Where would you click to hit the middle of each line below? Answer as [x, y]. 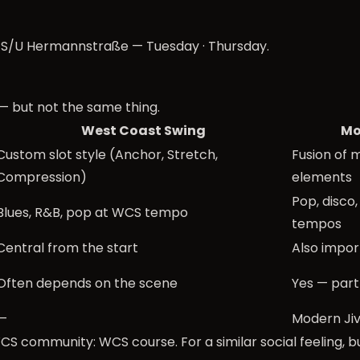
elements [322, 177]
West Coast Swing [143, 131]
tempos [317, 224]
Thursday [237, 46]
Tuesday [173, 46]
